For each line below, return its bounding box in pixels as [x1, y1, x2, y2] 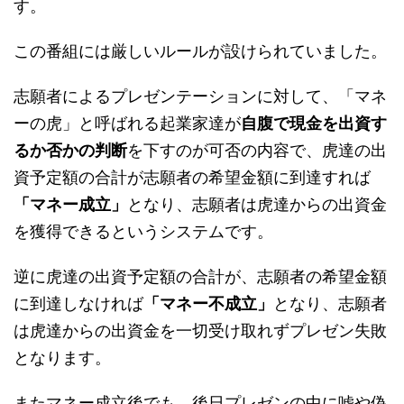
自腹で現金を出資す [241, 114, 387, 133]
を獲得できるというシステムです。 [14, 222, 273, 242]
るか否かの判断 [14, 141, 127, 161]
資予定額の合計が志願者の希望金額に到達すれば [14, 168, 371, 188]
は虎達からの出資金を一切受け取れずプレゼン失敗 [14, 321, 387, 341]
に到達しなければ [14, 294, 143, 314]
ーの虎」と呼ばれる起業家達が [14, 114, 241, 133]
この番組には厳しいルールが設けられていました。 [14, 41, 387, 61]
